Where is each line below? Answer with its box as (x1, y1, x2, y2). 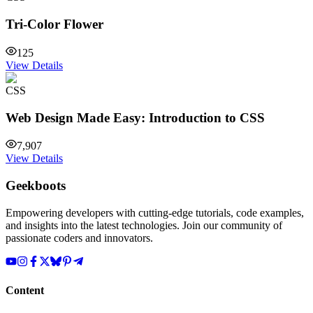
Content (6, 284, 44, 297)
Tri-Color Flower (6, 17, 103, 32)
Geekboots (6, 178, 66, 194)
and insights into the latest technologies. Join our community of (6, 219, 282, 231)
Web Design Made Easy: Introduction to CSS (6, 110, 265, 125)
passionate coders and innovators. (6, 231, 153, 244)
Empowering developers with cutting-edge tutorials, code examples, (6, 206, 304, 219)
